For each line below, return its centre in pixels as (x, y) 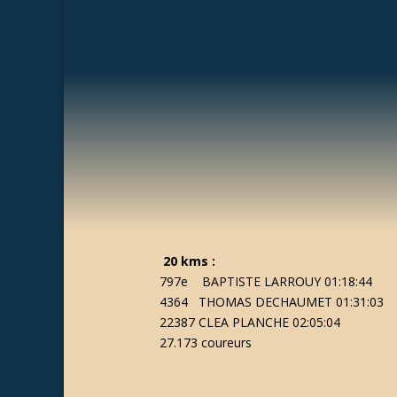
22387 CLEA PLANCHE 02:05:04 (249, 322)
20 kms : (191, 261)
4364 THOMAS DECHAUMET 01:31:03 (271, 302)
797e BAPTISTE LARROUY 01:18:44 (265, 281)
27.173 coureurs (205, 343)
